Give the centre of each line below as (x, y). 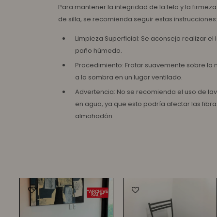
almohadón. (94, 116)
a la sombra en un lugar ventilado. (129, 77)
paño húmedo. (99, 51)
